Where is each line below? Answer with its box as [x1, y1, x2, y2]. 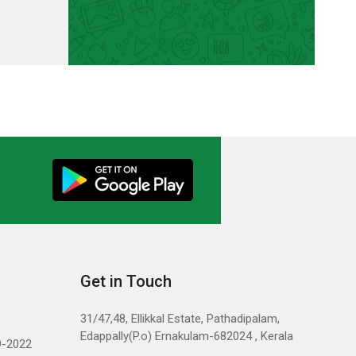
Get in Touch [80, 272, 172, 291]
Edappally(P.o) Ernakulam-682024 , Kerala [80, 329, 293, 343]
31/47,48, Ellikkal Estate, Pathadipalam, [80, 311, 280, 326]
